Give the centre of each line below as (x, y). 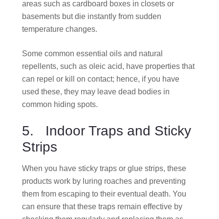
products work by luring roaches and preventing (104, 181)
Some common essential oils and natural (92, 53)
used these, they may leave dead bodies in (96, 91)
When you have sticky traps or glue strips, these (104, 168)
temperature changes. (60, 29)
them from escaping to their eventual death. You (104, 194)
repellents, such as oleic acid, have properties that (108, 66)
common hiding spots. (60, 104)
